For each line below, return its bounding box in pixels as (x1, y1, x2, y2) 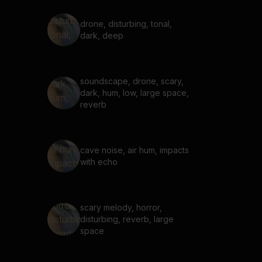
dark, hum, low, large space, (80, 88, 189, 98)
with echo (80, 157, 118, 167)
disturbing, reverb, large (80, 214, 174, 224)
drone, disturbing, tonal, (80, 19, 172, 29)
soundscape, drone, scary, (80, 76, 184, 86)
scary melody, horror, (80, 202, 162, 212)
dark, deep (80, 30, 123, 40)
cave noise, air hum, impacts (80, 145, 189, 155)
